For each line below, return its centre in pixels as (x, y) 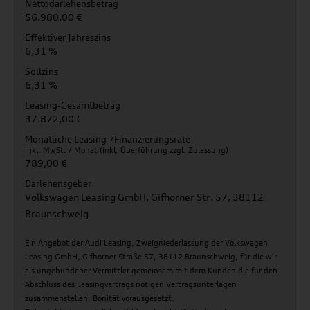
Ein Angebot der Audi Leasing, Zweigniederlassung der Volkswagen (146, 243)
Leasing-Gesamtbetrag (73, 105)
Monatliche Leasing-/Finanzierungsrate (108, 139)
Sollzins (42, 71)
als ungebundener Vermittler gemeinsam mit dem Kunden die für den (151, 271)
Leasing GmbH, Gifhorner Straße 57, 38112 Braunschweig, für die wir (151, 257)
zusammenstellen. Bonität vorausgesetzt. (100, 298)
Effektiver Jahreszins (68, 37)
